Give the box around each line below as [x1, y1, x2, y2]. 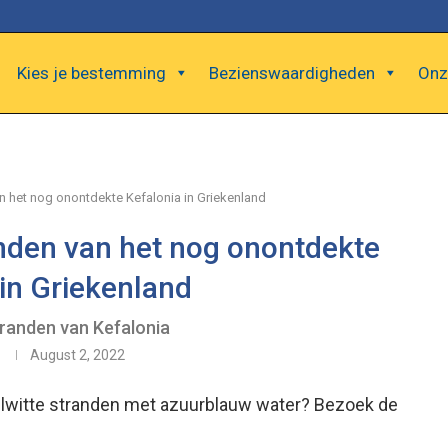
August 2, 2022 [29, 347, 125, 363]
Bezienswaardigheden [209, 63, 375, 83]
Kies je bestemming [17, 63, 166, 83]
